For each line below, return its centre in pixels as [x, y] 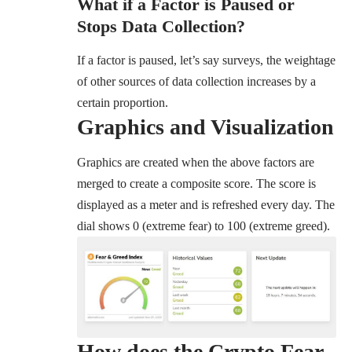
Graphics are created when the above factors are [196, 163]
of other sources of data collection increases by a [196, 81]
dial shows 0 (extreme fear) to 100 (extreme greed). [203, 226]
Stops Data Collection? [163, 27]
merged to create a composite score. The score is [196, 184]
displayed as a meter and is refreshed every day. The [206, 205]
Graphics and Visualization [205, 126]
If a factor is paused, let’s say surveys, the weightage [206, 60]
